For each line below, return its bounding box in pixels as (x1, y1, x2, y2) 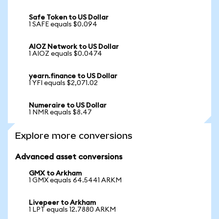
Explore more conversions (15, 131, 132, 141)
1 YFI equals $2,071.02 (29, 80, 98, 87)
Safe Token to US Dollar (29, 14, 109, 21)
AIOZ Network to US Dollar (29, 44, 119, 50)
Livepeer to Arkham (29, 199, 96, 206)
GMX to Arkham (29, 170, 82, 177)
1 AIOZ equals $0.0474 (29, 50, 102, 57)
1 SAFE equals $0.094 (29, 21, 97, 28)
